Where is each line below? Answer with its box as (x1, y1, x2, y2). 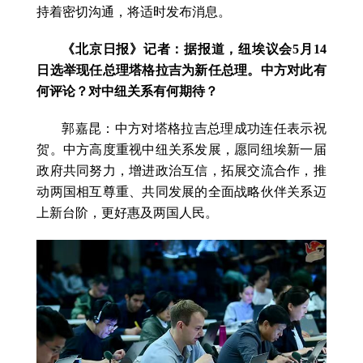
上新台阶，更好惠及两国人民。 (36, 206, 219, 220)
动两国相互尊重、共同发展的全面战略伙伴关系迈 (36, 185, 327, 199)
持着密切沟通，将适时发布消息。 (36, 5, 232, 19)
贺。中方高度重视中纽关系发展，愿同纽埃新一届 (36, 143, 327, 157)
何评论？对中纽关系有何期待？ (36, 84, 219, 99)
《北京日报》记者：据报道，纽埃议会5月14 (62, 42, 327, 57)
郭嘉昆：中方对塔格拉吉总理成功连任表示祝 (62, 122, 327, 136)
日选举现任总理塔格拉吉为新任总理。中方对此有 (36, 63, 327, 78)
